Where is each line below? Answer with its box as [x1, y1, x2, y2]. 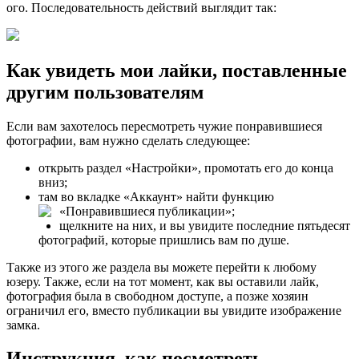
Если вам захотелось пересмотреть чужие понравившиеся [6, 119, 322, 133]
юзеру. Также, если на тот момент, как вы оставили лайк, [6, 274, 319, 288]
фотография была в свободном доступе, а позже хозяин [6, 288, 309, 303]
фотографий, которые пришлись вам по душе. [38, 232, 289, 247]
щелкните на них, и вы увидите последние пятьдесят [59, 218, 350, 232]
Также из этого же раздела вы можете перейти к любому [6, 260, 317, 274]
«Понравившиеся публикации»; [59, 204, 235, 218]
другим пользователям [6, 81, 204, 103]
